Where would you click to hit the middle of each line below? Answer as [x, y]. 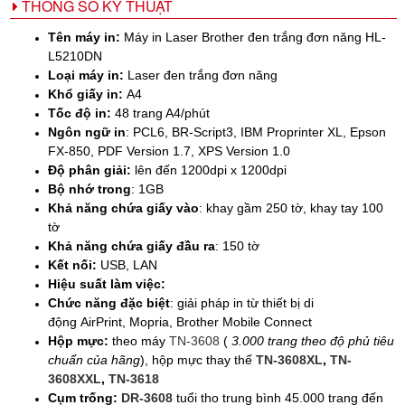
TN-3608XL [289, 359]
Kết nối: [72, 264]
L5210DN [75, 56]
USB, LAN [127, 264]
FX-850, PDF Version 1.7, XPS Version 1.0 [169, 151]
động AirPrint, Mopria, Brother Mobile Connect [180, 321]
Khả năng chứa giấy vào [123, 207]
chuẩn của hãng [94, 359]
